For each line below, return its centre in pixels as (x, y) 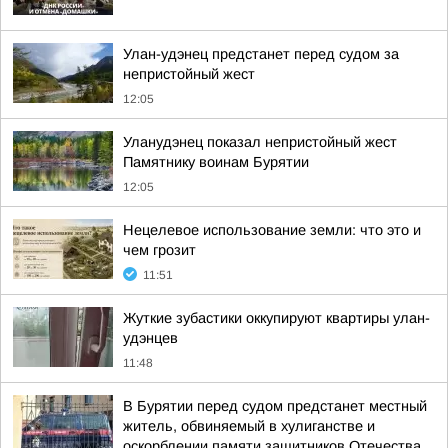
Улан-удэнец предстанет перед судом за (261, 54)
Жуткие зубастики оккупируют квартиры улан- (276, 318)
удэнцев (150, 338)
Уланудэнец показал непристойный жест (260, 142)
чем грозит (159, 250)
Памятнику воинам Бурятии (216, 162)
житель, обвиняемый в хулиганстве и (249, 426)
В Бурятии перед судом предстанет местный (275, 406)
